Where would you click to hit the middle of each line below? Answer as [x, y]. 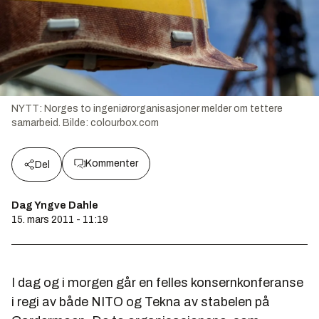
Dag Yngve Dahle [55, 206]
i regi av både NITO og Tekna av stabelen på [141, 302]
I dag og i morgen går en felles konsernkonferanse [157, 283]
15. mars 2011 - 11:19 [60, 220]
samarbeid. [36, 123]
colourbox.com [125, 123]
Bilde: [77, 123]
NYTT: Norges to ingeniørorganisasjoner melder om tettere [147, 109]
